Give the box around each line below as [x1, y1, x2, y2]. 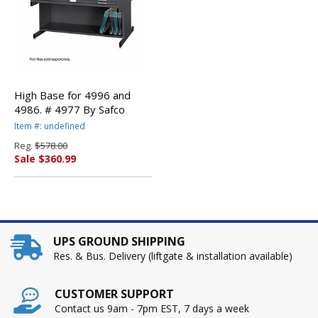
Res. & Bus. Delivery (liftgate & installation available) [53, 248, 292, 263]
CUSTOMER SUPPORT [55, 285, 174, 302]
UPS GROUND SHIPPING [53, 233, 185, 249]
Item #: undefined [14, 119, 85, 132]
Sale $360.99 [14, 151, 76, 165]
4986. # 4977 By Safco [14, 102, 125, 116]
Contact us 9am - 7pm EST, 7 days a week [55, 301, 249, 315]
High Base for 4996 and [14, 87, 131, 102]
